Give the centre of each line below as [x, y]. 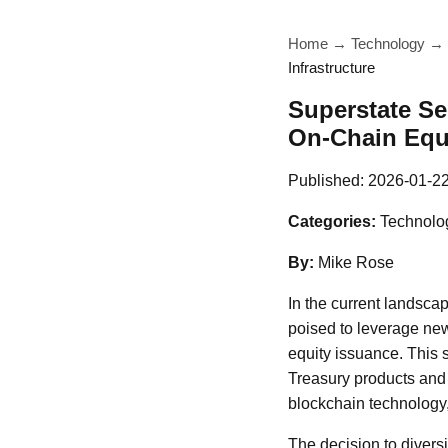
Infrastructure [331, 67]
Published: [328, 180]
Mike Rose [356, 262]
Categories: [332, 221]
